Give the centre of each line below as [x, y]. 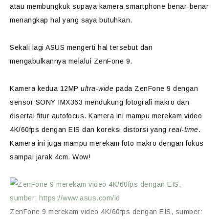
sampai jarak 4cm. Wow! [50, 157]
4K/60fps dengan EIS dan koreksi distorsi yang [89, 130]
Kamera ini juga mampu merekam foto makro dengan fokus [107, 143]
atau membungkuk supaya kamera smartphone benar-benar [109, 6]
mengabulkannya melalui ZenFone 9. [71, 61]
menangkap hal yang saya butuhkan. [71, 20]
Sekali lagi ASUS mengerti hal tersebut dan [81, 47]
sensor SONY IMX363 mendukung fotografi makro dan [99, 102]
